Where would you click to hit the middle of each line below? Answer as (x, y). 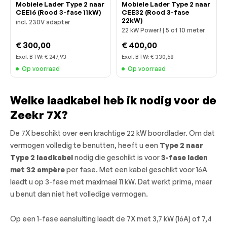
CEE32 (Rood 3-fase (155, 12)
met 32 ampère (37, 169)
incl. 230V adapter (43, 22)
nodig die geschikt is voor (117, 157)
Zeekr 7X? (39, 115)
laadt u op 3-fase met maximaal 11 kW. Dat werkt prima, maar (111, 181)
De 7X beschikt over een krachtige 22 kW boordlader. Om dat (112, 133)
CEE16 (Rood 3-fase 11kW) (59, 12)
